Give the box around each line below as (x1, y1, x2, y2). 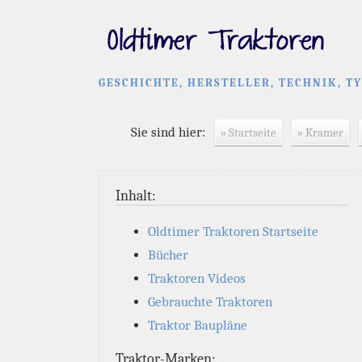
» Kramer (297, 125, 343, 140)
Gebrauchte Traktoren (148, 294, 272, 309)
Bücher (148, 247, 188, 263)
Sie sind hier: (131, 124, 212, 140)
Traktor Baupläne (148, 318, 247, 333)
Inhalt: (116, 187, 156, 204)
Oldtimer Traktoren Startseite (148, 224, 318, 239)
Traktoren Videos (148, 271, 246, 286)
